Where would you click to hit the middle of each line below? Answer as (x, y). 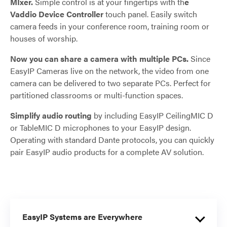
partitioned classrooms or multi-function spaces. (97, 95)
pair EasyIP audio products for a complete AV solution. (107, 152)
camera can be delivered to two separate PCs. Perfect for (110, 83)
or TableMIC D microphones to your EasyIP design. (101, 127)
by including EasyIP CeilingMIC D (154, 115)
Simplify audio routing (52, 115)
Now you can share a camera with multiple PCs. (100, 58)
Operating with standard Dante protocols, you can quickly (112, 139)
